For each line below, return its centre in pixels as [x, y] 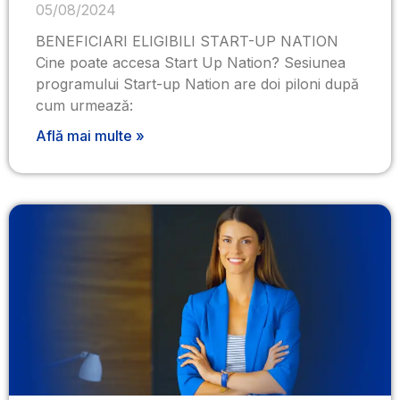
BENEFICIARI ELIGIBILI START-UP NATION [187, 41]
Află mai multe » [90, 136]
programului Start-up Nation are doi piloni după [197, 84]
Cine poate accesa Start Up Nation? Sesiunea [191, 62]
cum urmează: [84, 105]
